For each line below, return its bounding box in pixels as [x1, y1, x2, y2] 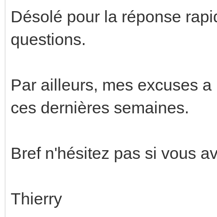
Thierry [11, 189, 62, 208]
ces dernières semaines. [11, 98, 189, 117]
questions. [11, 30, 86, 48]
